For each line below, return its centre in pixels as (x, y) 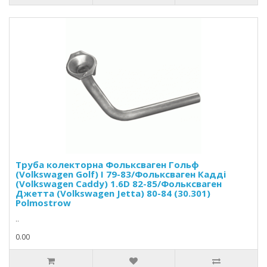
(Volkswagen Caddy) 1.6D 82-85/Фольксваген (119, 184)
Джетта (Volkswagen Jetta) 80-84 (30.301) (113, 193)
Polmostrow (43, 203)
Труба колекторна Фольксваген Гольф (107, 164)
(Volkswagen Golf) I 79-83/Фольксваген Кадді (121, 174)
